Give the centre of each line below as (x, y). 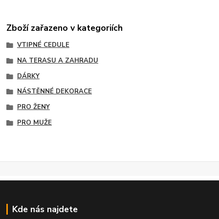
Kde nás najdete (45, 209)
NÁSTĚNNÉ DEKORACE (54, 92)
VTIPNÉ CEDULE (43, 45)
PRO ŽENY (33, 107)
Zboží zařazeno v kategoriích (65, 28)
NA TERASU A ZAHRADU (57, 60)
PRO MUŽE (34, 122)
